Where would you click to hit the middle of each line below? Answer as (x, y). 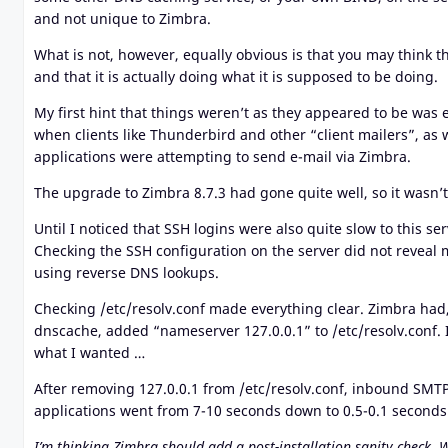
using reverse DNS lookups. (126, 272)
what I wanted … (89, 352)
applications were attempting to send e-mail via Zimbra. (222, 156)
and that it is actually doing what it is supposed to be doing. (236, 76)
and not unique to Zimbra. (122, 18)
